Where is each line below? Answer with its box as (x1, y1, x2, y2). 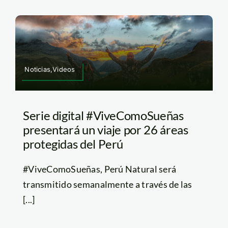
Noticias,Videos (24, 65, 75, 74)
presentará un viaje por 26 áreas (22, 122, 188, 137)
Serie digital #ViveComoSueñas (22, 108, 184, 123)
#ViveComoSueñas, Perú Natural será (22, 163, 177, 175)
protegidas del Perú (22, 136, 124, 152)
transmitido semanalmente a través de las (22, 179, 192, 190)
